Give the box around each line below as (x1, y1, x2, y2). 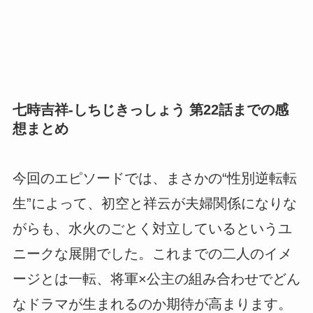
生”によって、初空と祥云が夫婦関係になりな (12, 196, 297, 212)
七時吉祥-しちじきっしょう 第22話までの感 (12, 101, 289, 117)
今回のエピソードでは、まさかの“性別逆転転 (12, 170, 297, 187)
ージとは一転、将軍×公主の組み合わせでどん (12, 271, 300, 287)
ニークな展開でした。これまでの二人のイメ (12, 246, 292, 262)
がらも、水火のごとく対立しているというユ (12, 221, 292, 237)
